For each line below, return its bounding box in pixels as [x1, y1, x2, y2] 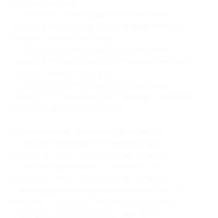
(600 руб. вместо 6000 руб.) [10, 34, 116, 43]
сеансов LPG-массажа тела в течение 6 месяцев [10, 92, 189, 101]
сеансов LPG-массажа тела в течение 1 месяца [10, 22, 184, 31]
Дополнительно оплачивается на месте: [10, 127, 164, 136]
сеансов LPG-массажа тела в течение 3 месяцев [10, 57, 189, 66]
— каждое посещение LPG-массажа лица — [10, 139, 172, 148]
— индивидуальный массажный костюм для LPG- [10, 185, 188, 195]
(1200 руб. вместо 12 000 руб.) [10, 104, 124, 113]
